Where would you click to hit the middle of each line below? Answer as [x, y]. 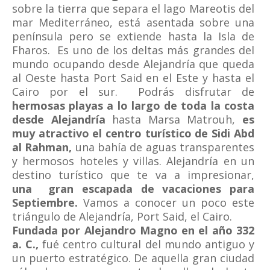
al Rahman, [42, 147]
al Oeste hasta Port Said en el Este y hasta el [133, 78]
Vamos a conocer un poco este [166, 202]
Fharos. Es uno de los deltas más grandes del [133, 50]
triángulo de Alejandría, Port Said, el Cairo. [122, 216]
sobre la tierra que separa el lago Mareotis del [133, 8]
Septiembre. [45, 202]
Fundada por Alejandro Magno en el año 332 [133, 230]
